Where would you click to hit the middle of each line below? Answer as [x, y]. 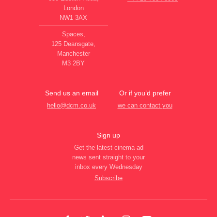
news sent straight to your [108, 157]
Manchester [73, 53]
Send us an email [71, 93]
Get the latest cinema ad [108, 147]
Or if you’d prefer [145, 93]
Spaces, [73, 34]
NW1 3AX [73, 17]
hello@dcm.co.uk [71, 105]
